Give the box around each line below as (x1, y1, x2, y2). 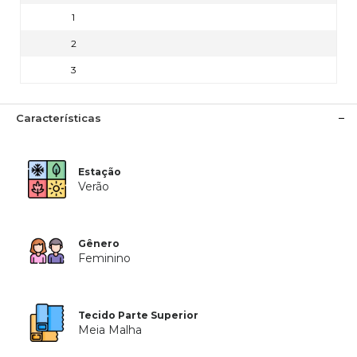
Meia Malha (78, 323, 143, 337)
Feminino (78, 251, 131, 265)
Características (16, 112, 101, 124)
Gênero (78, 237, 120, 249)
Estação (78, 166, 122, 178)
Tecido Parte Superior (78, 309, 199, 321)
